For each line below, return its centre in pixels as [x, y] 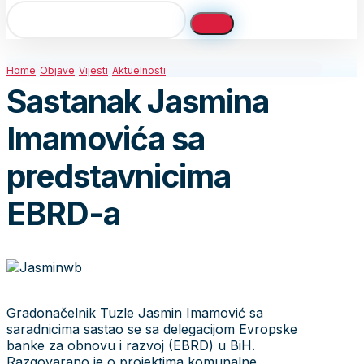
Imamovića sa [106, 139]
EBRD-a [63, 214]
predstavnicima [119, 176]
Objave [57, 70]
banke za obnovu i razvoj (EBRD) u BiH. [131, 345]
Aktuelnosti [139, 70]
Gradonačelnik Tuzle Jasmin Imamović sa [135, 312]
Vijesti [93, 70]
